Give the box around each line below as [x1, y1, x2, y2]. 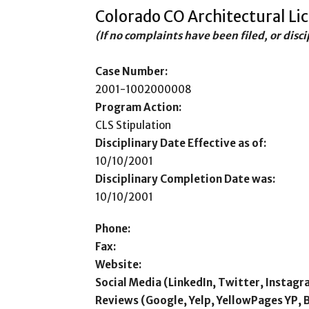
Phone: [95, 222, 130, 235]
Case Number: [95, 65, 168, 78]
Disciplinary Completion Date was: [95, 172, 275, 186]
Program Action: [95, 101, 181, 114]
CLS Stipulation [95, 119, 171, 132]
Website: [95, 258, 141, 271]
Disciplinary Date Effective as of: [95, 137, 266, 150]
